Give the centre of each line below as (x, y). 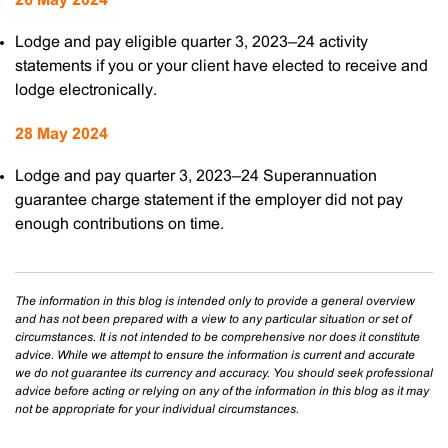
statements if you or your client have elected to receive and (221, 66)
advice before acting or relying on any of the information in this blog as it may (222, 391)
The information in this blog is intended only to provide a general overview (215, 301)
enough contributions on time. (119, 224)
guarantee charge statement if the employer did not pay (209, 200)
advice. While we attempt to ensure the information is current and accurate (215, 355)
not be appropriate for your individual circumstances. (157, 409)
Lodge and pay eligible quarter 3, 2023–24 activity (191, 42)
